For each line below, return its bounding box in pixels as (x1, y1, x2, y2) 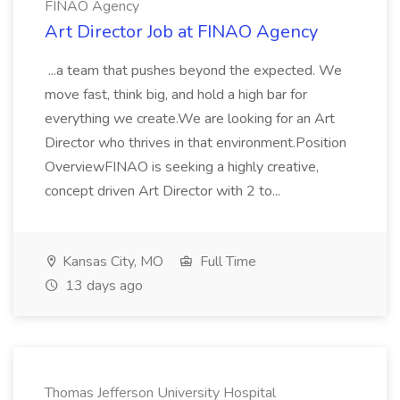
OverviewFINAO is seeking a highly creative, (45, 157, 319, 177)
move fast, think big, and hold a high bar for (45, 85, 307, 104)
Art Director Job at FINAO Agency (45, 20, 318, 44)
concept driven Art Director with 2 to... (45, 181, 284, 201)
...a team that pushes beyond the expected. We (45, 61, 342, 80)
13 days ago (62, 276, 143, 296)
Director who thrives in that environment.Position (45, 133, 346, 153)
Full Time (196, 252, 256, 271)
